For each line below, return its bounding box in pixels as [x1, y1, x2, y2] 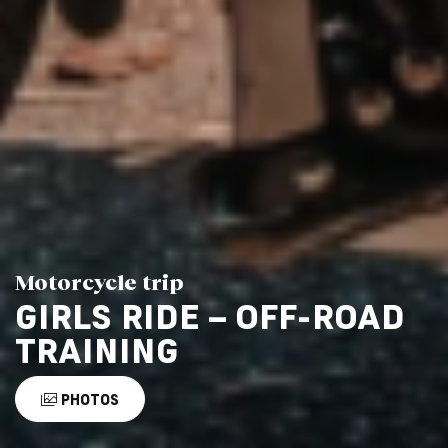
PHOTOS [57, 390, 119, 409]
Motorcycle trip [15, 268, 184, 294]
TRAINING [15, 328, 179, 373]
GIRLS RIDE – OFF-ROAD [15, 294, 405, 339]
